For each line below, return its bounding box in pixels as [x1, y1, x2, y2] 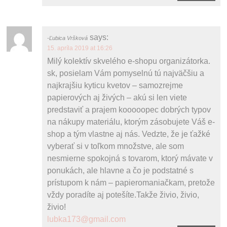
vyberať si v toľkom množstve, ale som [47, 141, 184, 150]
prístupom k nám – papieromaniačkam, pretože [47, 178, 215, 187]
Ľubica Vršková [49, 34, 88, 41]
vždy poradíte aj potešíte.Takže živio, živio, [47, 190, 200, 199]
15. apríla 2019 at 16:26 [47, 44, 113, 52]
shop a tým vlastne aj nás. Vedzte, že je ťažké [47, 129, 211, 138]
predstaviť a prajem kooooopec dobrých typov [47, 105, 211, 114]
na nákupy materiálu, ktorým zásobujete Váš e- [47, 117, 215, 126]
